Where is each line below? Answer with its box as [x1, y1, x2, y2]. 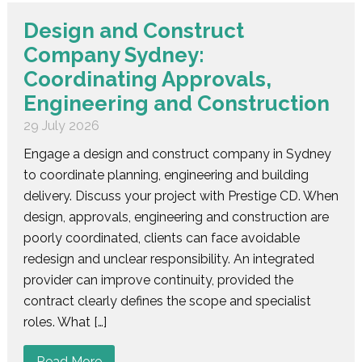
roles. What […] [23, 314, 107, 330]
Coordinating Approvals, [23, 66, 271, 91]
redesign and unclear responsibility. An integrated [23, 250, 314, 267]
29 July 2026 [23, 117, 99, 133]
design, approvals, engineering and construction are [23, 208, 329, 225]
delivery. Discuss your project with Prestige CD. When [23, 187, 339, 204]
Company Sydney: [23, 42, 204, 67]
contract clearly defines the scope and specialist [23, 293, 311, 309]
